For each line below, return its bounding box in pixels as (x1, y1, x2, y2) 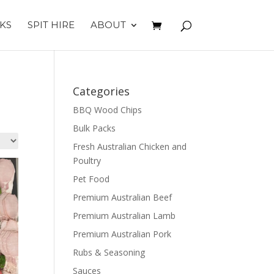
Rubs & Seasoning (73, 246, 146, 258)
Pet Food (73, 173, 110, 185)
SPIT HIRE (27, 19, 75, 31)
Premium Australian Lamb (73, 210, 176, 221)
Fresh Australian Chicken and (73, 141, 187, 152)
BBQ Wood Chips (73, 104, 143, 116)
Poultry (73, 155, 102, 166)
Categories (73, 84, 130, 98)
